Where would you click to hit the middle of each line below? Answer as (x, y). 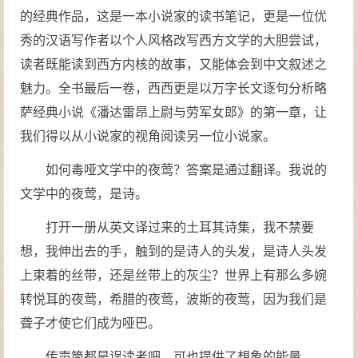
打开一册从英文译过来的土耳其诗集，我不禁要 (180, 227)
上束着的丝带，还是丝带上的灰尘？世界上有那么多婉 (174, 275)
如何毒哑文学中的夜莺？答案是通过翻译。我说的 (187, 170)
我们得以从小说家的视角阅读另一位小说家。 (148, 136)
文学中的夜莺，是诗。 (84, 194)
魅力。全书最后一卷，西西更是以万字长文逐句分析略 (174, 88)
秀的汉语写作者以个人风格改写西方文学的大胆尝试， (174, 40)
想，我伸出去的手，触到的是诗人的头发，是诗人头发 (174, 251)
